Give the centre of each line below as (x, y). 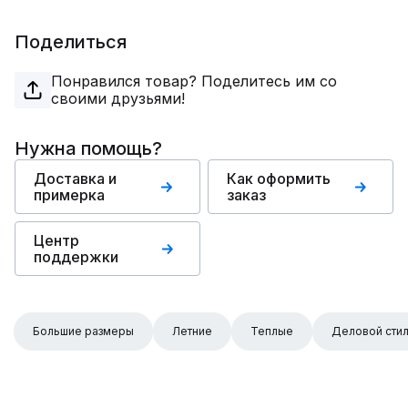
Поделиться (71, 42)
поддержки (76, 257)
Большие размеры (83, 331)
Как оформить (279, 178)
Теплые (272, 331)
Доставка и (75, 178)
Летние (192, 331)
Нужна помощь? (88, 148)
